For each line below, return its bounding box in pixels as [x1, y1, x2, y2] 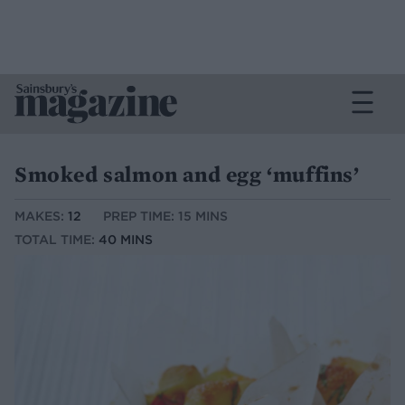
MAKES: [14, 208, 68, 225]
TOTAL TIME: [14, 231, 99, 249]
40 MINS [99, 231, 153, 249]
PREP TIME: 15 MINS [103, 208, 228, 225]
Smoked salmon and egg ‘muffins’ [14, 160, 360, 188]
